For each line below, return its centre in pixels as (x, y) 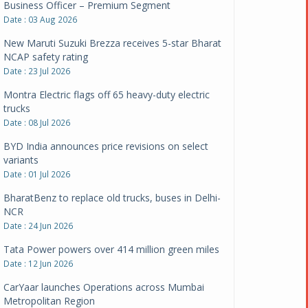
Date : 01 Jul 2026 (37, 134)
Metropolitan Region (49, 261)
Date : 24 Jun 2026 (38, 186)
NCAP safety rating (46, 17)
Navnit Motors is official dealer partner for (98, 299)
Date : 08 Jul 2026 (37, 83)
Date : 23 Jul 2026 (37, 31)
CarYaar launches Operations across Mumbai (104, 247)
